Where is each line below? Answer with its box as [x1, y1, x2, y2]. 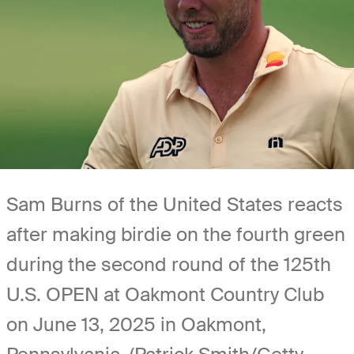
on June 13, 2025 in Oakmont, [6, 311, 266, 337]
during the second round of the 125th [6, 251, 331, 277]
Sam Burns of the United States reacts [6, 191, 343, 217]
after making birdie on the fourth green [6, 221, 345, 247]
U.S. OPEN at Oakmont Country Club [6, 281, 324, 307]
